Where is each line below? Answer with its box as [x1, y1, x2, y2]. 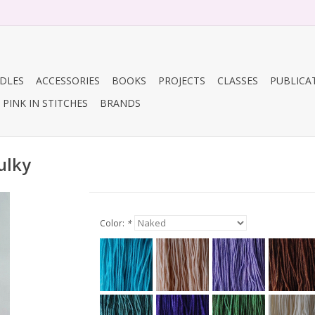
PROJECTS [158, 74, 205, 87]
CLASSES [217, 74, 258, 87]
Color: [99, 217, 127, 229]
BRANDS [100, 96, 141, 110]
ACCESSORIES [36, 74, 100, 87]
